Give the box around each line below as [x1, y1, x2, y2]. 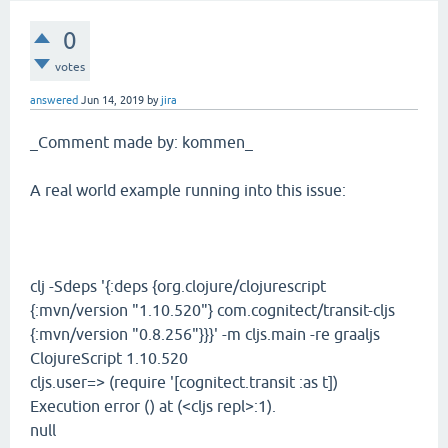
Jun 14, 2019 [81, 94, 144, 106]
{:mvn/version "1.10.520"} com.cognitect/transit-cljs [30, 301, 395, 319]
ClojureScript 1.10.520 [30, 349, 188, 367]
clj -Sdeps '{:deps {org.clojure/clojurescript [30, 277, 326, 295]
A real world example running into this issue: [30, 181, 346, 199]
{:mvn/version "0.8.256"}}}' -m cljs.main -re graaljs [30, 325, 380, 343]
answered [30, 94, 78, 106]
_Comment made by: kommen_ [30, 133, 253, 151]
